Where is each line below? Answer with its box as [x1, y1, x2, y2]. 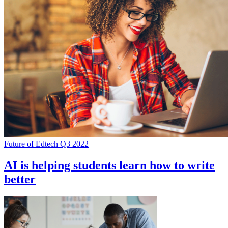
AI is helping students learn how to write [4, 158, 215, 172]
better [4, 172, 36, 186]
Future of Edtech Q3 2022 [4, 139, 89, 148]
